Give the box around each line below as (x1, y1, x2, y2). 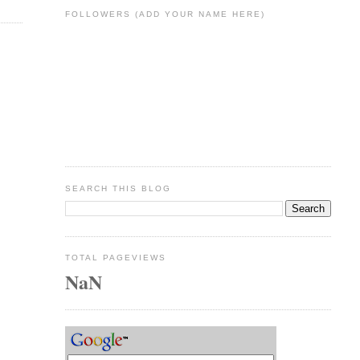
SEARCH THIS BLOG (64, 183, 171, 193)
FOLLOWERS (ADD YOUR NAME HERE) (64, 10, 266, 19)
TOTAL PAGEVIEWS (64, 253, 166, 263)
